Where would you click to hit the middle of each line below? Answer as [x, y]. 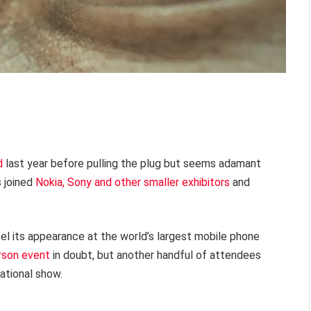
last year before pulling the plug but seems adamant [132, 163]
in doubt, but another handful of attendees [155, 255]
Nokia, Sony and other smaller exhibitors [133, 182]
